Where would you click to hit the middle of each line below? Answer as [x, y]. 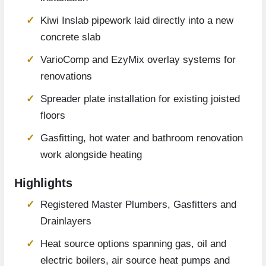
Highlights [43, 183]
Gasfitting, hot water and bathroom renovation [142, 138]
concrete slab [70, 37]
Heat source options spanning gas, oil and [133, 244]
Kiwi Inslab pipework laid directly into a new [137, 21]
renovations [66, 77]
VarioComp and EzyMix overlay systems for [138, 60]
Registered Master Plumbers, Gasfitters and [138, 205]
